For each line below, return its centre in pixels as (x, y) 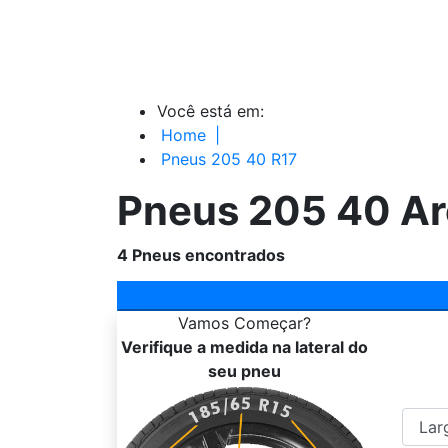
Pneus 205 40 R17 (229, 158)
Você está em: (210, 110)
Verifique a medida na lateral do (244, 346)
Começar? (272, 322)
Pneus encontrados (208, 254)
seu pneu (244, 370)
